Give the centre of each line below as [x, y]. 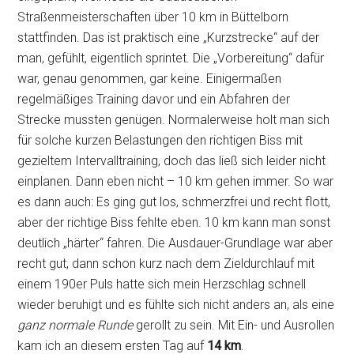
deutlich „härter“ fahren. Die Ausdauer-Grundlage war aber [175, 243]
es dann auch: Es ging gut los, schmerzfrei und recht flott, [174, 202]
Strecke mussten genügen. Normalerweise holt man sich [174, 120]
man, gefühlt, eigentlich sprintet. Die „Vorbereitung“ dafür [171, 58]
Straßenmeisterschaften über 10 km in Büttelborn [153, 17]
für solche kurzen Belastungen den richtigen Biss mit [160, 141]
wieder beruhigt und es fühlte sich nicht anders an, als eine [176, 305]
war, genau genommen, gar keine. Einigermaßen [150, 79]
